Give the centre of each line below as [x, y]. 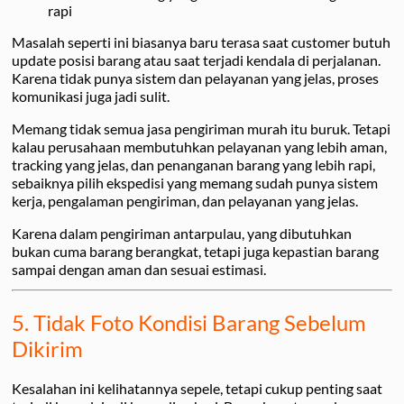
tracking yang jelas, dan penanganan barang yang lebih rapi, [193, 164]
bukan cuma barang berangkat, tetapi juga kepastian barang [195, 251]
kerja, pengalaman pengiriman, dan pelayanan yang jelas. [185, 200]
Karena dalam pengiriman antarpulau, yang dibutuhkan [182, 233]
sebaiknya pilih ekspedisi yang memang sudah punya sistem [195, 182]
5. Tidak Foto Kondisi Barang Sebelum [189, 322]
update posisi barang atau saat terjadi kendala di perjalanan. [196, 60]
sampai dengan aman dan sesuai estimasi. [139, 269]
